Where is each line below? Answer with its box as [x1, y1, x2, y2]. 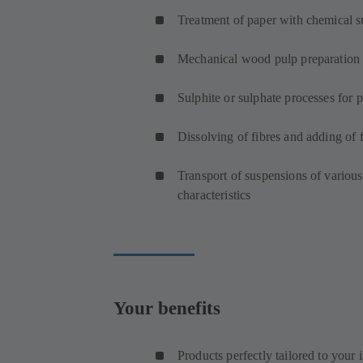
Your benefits [113, 297, 220, 318]
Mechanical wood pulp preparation [177, 52, 361, 66]
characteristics [177, 188, 251, 203]
